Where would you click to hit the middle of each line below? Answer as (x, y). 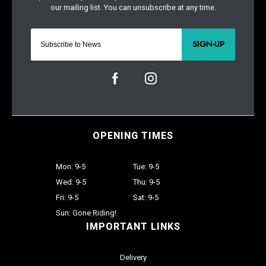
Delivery (133, 257)
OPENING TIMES (133, 135)
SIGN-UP (208, 44)
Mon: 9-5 (71, 166)
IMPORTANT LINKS (133, 226)
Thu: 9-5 (146, 182)
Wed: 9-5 (71, 182)
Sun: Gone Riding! (86, 213)
